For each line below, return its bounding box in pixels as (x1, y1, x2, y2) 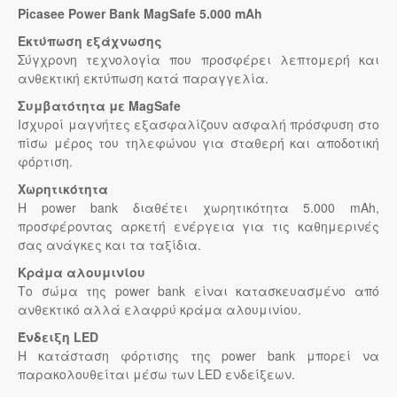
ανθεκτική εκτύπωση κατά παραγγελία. (18, 69, 269, 88)
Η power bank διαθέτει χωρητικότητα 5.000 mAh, (18, 198, 379, 217)
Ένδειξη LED (18, 328, 98, 346)
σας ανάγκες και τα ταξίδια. (18, 236, 201, 254)
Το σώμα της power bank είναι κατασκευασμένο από (18, 282, 379, 300)
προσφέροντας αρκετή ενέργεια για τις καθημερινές (18, 217, 379, 236)
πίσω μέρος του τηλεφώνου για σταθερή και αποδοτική (18, 134, 379, 152)
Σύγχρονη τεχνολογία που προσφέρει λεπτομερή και (18, 51, 379, 69)
